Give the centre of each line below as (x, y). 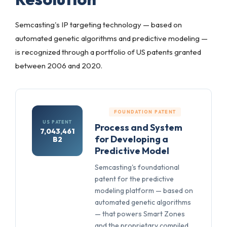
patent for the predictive (134, 179)
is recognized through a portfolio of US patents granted (108, 52)
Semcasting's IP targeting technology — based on (99, 25)
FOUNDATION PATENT (145, 112)
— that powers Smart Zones (140, 214)
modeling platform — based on (144, 191)
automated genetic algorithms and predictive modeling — (111, 38)
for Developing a (131, 139)
